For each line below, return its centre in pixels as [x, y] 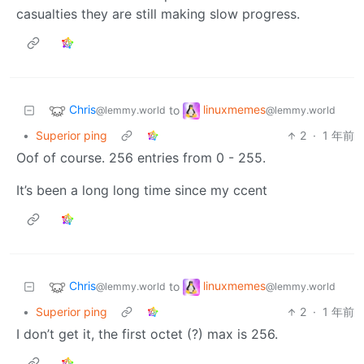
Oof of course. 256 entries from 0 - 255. [141, 158]
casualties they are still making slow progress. [158, 14]
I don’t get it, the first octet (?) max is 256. [147, 334]
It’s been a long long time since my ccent [142, 191]
